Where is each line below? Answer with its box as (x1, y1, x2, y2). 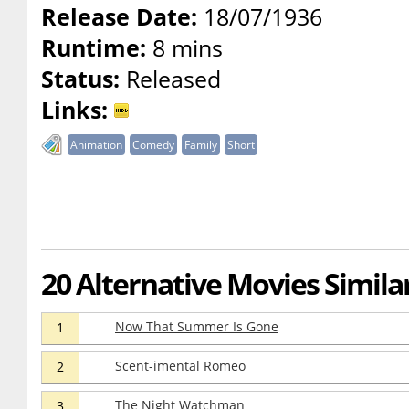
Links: (41, 94, 108, 125)
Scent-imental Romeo (115, 357, 246, 374)
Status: (41, 63, 120, 94)
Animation (70, 137, 122, 152)
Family (184, 137, 217, 152)
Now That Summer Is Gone (115, 318, 278, 335)
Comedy (132, 137, 174, 152)
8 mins (146, 32, 223, 63)
